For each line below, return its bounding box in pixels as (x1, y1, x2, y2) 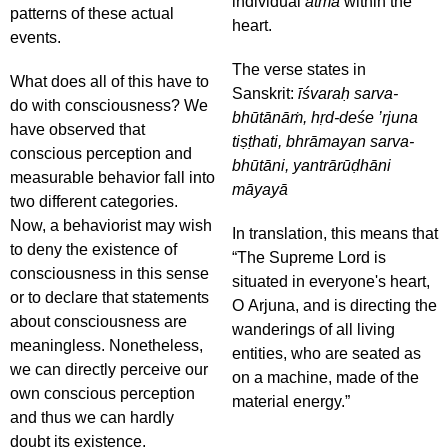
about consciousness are (10, 313, 187, 330)
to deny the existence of (10, 241, 177, 258)
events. (10, 29, 61, 46)
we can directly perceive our (10, 361, 208, 378)
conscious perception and (10, 145, 192, 162)
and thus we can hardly (10, 409, 174, 426)
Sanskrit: (232, 85, 298, 102)
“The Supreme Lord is (232, 249, 386, 266)
